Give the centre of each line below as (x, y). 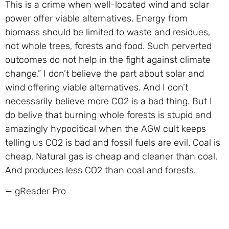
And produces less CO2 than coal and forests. (100, 170)
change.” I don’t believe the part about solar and (105, 73)
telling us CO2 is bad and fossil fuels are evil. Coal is (113, 142)
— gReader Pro (36, 191)
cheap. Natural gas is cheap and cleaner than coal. (111, 156)
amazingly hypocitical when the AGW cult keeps (106, 129)
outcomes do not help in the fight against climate (108, 60)
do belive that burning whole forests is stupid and (108, 115)
